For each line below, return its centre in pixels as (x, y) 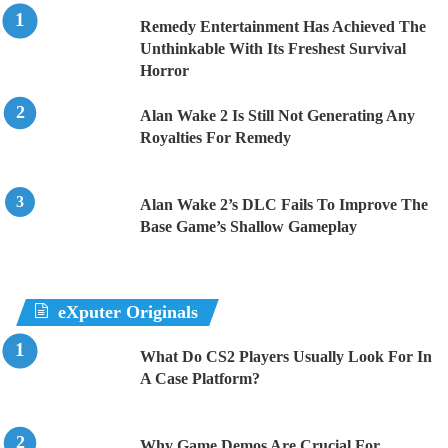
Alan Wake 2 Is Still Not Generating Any (277, 115)
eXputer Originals (128, 311)
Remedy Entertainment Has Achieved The (283, 26)
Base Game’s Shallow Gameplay (248, 226)
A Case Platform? (200, 378)
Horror (164, 70)
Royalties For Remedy (215, 137)
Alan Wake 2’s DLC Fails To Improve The (284, 204)
